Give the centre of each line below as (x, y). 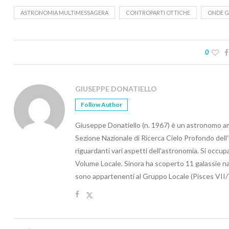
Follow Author (101, 104)
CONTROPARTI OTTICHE (158, 12)
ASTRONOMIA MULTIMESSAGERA (64, 12)
